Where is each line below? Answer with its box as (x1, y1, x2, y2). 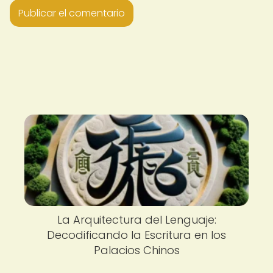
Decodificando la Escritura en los (47, 227, 226, 243)
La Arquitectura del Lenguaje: (57, 212, 216, 227)
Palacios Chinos (93, 243, 180, 258)
